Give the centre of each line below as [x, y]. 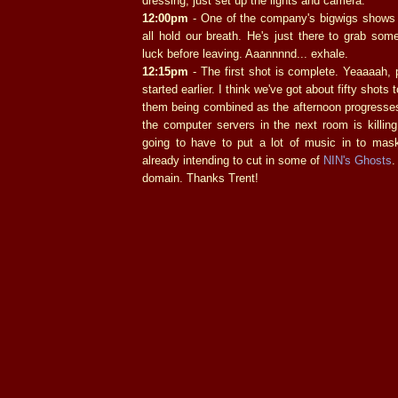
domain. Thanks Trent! [200, 178]
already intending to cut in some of [233, 160]
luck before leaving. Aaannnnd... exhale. [245, 53]
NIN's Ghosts [358, 160]
